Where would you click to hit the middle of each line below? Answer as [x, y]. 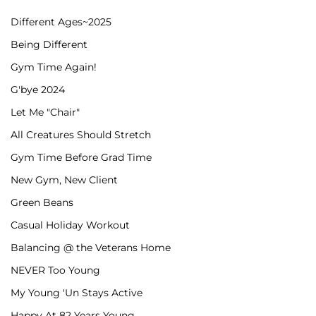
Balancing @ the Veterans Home [91, 247]
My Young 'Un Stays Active [77, 292]
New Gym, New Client [64, 180]
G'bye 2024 [38, 89]
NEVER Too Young [55, 270]
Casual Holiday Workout [70, 225]
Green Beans [42, 202]
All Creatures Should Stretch [81, 134]
